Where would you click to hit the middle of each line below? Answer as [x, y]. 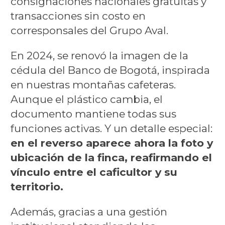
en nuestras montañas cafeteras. [93, 84]
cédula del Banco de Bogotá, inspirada [110, 70]
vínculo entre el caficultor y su [94, 172]
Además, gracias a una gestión [89, 211]
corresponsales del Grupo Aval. [89, 31]
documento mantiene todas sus [93, 114]
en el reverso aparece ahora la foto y [111, 143]
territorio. [37, 186]
